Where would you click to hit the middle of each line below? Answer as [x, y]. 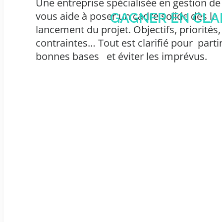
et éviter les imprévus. [156, 56]
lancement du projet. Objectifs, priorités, [128, 29]
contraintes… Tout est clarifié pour [115, 43]
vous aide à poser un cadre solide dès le [127, 16]
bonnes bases [67, 56]
